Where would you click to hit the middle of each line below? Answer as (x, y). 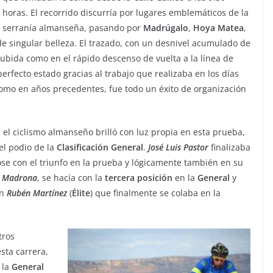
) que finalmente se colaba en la (155, 193)
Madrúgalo (166, 28)
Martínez (50, 193)
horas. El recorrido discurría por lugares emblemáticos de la (126, 13)
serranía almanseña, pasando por (73, 28)
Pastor (196, 147)
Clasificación (83, 147)
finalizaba (229, 147)
